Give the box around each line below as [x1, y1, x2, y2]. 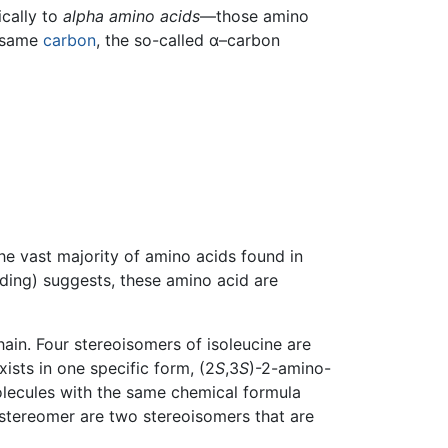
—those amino [199, 6, 309, 27]
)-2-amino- [249, 357, 331, 378]
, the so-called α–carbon [95, 30, 280, 51]
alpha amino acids [62, 6, 200, 27]
